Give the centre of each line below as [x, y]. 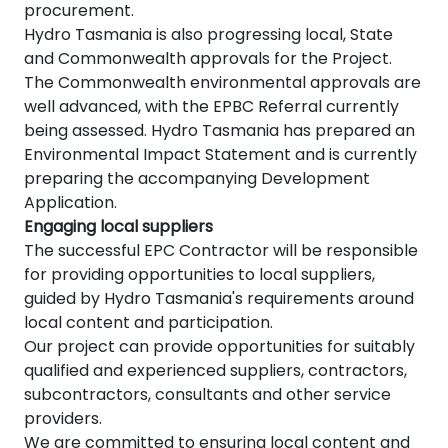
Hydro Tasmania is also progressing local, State [208, 35]
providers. [63, 419]
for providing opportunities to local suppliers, [199, 275]
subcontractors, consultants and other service [207, 395]
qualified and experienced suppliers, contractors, [215, 371]
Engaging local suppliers [118, 227]
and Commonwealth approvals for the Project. [208, 59]
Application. [70, 203]
